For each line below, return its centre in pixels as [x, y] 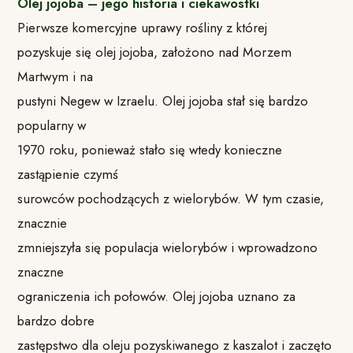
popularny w [52, 125]
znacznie [43, 223]
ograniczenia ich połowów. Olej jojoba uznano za [157, 296]
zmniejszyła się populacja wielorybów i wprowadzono [168, 247]
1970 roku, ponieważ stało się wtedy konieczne [150, 149]
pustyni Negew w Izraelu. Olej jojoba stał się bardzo [163, 100]
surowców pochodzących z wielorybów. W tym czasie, [171, 198]
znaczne [41, 271]
